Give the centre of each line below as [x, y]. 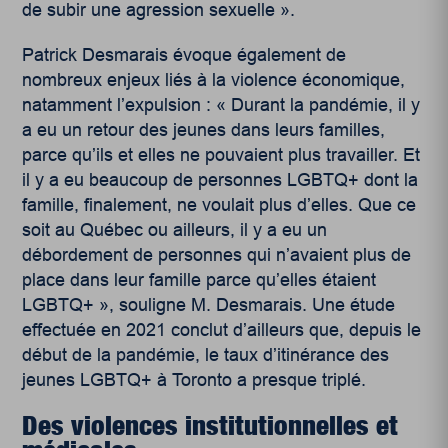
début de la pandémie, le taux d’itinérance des [206, 355]
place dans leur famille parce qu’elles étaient [199, 280]
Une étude [354, 305]
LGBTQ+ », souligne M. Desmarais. [167, 305]
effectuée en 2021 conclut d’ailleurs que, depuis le [222, 330]
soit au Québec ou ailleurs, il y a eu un [175, 230]
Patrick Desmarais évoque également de [184, 55]
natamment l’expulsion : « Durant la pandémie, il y [221, 105]
